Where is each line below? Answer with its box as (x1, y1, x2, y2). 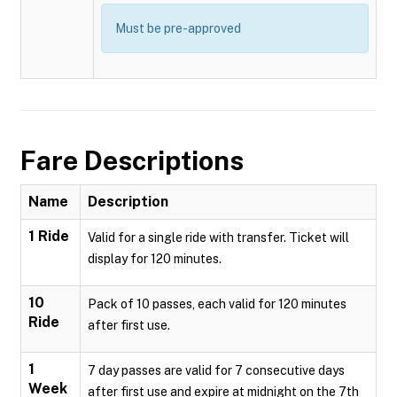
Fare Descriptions (20, 144, 244, 176)
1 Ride (28, 228, 69, 245)
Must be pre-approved (115, 21, 241, 35)
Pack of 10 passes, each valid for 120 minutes (88, 297, 346, 311)
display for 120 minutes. (88, 252, 222, 266)
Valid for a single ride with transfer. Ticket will (88, 230, 349, 245)
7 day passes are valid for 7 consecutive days (88, 363, 345, 378)
